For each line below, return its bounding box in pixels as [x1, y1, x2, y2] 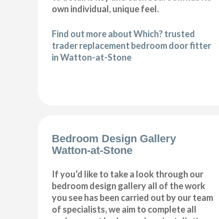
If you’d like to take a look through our [52, 169, 204, 180]
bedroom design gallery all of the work [52, 180, 206, 192]
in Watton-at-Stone [52, 51, 132, 63]
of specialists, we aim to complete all [52, 204, 197, 215]
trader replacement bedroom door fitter [52, 40, 212, 51]
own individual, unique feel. [52, 3, 159, 14]
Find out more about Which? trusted [52, 28, 196, 39]
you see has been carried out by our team [52, 192, 214, 203]
